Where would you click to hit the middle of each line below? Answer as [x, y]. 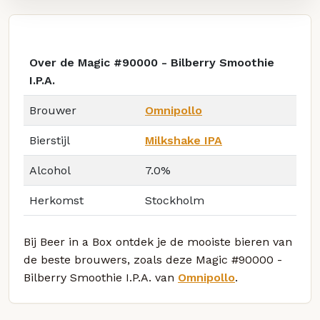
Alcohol [50, 171]
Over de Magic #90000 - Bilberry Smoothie [152, 63]
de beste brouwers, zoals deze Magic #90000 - [153, 260]
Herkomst [56, 201]
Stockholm [175, 201]
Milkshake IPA [184, 141]
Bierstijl [50, 141]
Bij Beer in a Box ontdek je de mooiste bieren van [158, 242]
